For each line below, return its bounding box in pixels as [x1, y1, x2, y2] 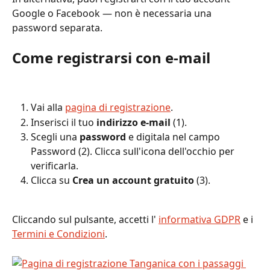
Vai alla [31, 101, 65, 115]
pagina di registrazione [65, 101, 171, 115]
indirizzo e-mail [96, 115, 171, 129]
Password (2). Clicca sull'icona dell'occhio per [31, 145, 237, 159]
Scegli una [31, 130, 80, 144]
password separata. [12, 21, 102, 35]
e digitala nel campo [126, 130, 222, 144]
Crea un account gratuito [72, 174, 194, 187]
